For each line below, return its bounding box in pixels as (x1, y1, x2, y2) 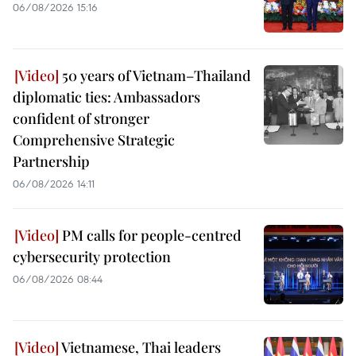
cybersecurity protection (13, 246, 171, 266)
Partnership (13, 151, 90, 171)
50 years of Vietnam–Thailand (59, 65, 251, 85)
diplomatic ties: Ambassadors (13, 87, 200, 106)
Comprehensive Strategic (13, 130, 175, 149)
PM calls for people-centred (59, 225, 242, 245)
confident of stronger (13, 108, 149, 128)
